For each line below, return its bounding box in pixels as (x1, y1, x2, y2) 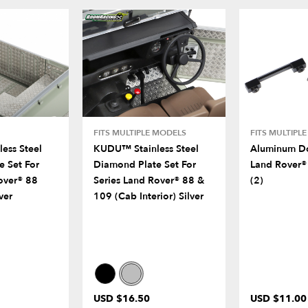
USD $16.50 (93, 291, 150, 305)
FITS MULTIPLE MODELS (93, 126, 186, 138)
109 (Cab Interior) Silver (93, 189, 203, 203)
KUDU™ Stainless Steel (93, 142, 199, 155)
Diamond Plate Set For (93, 157, 196, 171)
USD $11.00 (250, 291, 307, 305)
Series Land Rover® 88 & (93, 173, 204, 187)
